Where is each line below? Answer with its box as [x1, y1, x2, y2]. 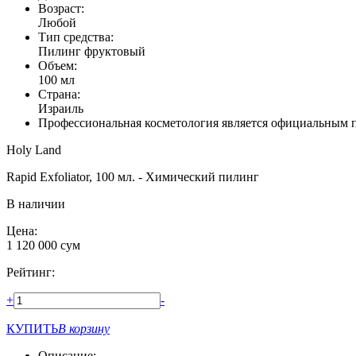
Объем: [38, 58, 77, 72]
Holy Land [6, 142, 61, 157]
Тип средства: [38, 29, 114, 44]
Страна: [38, 87, 80, 101]
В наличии [6, 196, 65, 211]
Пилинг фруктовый [38, 44, 145, 58]
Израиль [38, 101, 83, 115]
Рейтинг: [6, 265, 55, 279]
